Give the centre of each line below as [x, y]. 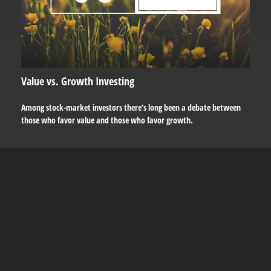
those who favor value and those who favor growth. [107, 120]
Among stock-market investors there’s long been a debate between [131, 108]
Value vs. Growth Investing [78, 81]
